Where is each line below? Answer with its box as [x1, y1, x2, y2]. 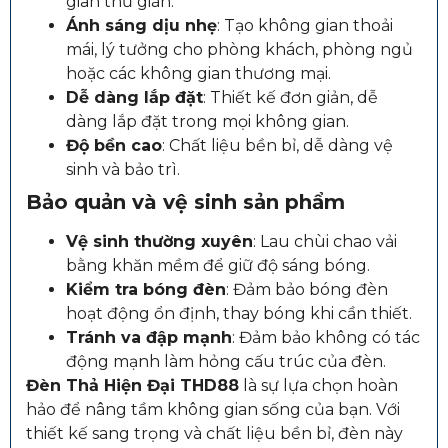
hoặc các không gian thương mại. [66, 63, 331, 83]
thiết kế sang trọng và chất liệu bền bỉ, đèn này [26, 423, 403, 443]
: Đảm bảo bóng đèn [226, 279, 388, 299]
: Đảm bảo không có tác [232, 327, 420, 347]
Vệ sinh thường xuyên [66, 231, 253, 251]
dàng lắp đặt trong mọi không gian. [66, 111, 349, 131]
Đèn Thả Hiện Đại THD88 [26, 375, 239, 395]
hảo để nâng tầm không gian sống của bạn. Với [26, 399, 400, 419]
